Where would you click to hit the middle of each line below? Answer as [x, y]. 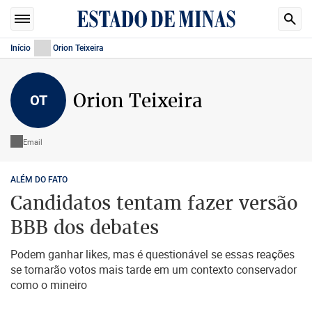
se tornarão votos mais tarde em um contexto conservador [154, 270]
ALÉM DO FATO [39, 180]
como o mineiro [49, 285]
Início [21, 48]
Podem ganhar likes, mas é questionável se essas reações [153, 254]
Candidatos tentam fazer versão [154, 203]
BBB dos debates [85, 227]
